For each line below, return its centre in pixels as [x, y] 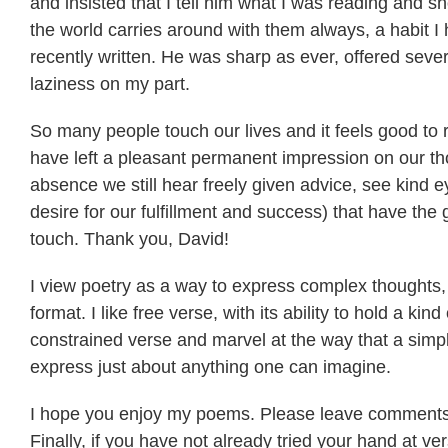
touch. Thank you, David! [129, 238]
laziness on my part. [110, 83]
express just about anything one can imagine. [210, 366]
